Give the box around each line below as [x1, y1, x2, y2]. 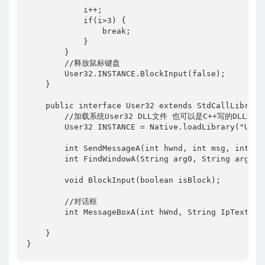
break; [27, 26, 131, 35]
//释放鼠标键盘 [27, 58, 120, 67]
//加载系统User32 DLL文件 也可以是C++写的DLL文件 [27, 111, 262, 121]
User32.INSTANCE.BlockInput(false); [27, 69, 225, 78]
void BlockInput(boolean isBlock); [27, 175, 221, 185]
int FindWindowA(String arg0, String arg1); [27, 154, 263, 163]
